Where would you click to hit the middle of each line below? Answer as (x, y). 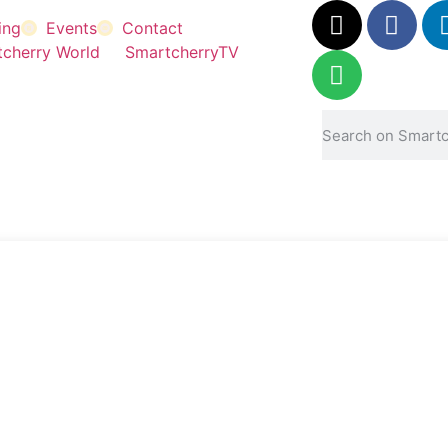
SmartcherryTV (181, 52)
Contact (152, 28)
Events (71, 28)
